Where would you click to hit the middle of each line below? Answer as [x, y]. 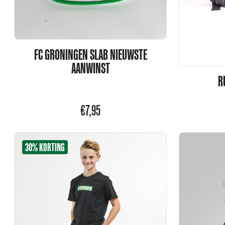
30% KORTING [45, 147]
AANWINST [90, 68]
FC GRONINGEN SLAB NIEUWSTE [90, 55]
